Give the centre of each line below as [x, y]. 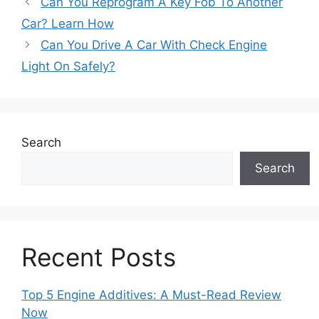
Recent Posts [99, 257]
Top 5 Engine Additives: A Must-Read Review [151, 295]
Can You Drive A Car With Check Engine [154, 45]
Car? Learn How [68, 24]
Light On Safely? [68, 67]
